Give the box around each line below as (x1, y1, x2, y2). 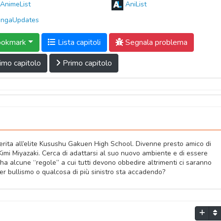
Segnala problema (123, 37, 187, 48)
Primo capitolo (61, 58, 112, 69)
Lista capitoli (55, 37, 101, 48)
